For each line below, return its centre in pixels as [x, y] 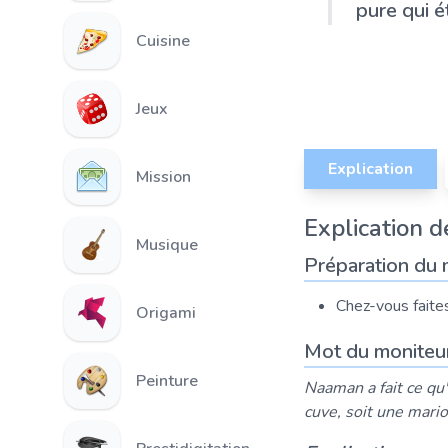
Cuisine [163, 41]
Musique [167, 245]
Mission [163, 177]
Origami [166, 313]
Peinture [167, 381]
